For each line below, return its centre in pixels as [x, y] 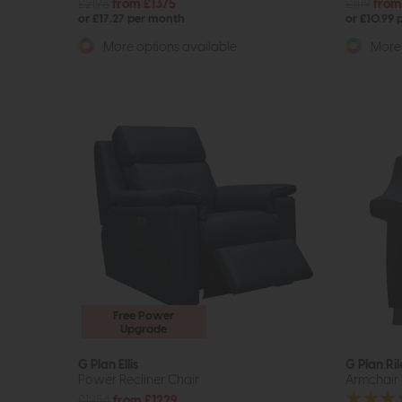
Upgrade [144, 329]
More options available [169, 47]
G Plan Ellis [108, 364]
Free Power [144, 316]
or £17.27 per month [131, 19]
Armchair [371, 380]
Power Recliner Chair [139, 380]
